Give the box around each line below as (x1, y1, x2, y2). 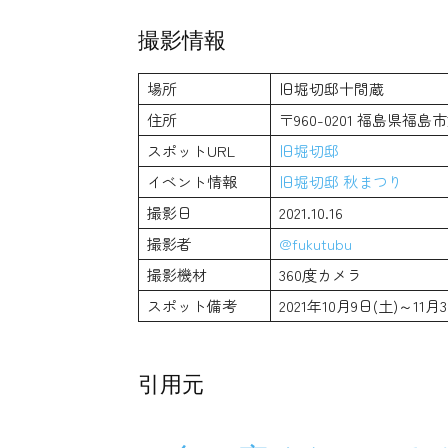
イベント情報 (147, 171, 237, 193)
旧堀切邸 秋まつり (279, 171, 403, 193)
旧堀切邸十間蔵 (279, 78, 384, 100)
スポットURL (147, 140, 235, 162)
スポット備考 (147, 295, 237, 317)
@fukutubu (279, 233, 352, 255)
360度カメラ (279, 264, 362, 286)
